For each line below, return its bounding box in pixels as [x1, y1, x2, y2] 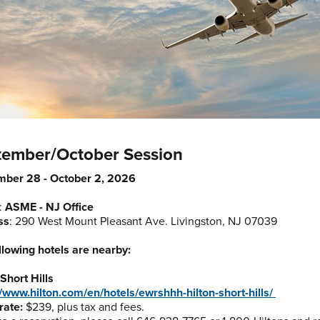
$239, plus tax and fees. [23, 300, 145, 314]
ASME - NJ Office [5, 200, 94, 214]
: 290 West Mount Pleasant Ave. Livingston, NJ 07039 [9, 214, 278, 229]
